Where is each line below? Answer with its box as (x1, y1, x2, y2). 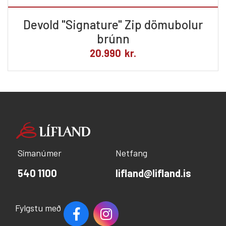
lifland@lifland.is (116, 166, 191, 179)
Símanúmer (18, 147, 62, 158)
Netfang (116, 147, 147, 158)
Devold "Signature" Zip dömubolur (23, 17, 203, 32)
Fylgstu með (15, 202, 61, 213)
